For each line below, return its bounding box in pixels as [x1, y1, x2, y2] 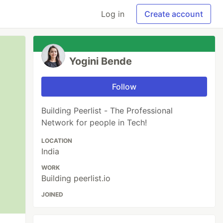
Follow [112, 82, 137, 92]
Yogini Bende [69, 55, 132, 67]
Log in [101, 9, 124, 19]
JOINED [41, 191, 64, 198]
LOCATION [41, 137, 73, 144]
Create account [144, 9, 203, 19]
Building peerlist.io [41, 173, 111, 183]
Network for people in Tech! [41, 117, 147, 127]
